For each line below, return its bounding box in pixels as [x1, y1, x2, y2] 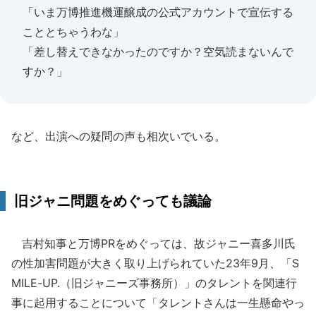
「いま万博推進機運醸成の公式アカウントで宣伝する [23, 5, 293, 19]
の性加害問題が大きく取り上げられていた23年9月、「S [11, 256, 299, 270]
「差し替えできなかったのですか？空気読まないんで [23, 44, 293, 59]
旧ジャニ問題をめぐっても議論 [14, 193, 212, 209]
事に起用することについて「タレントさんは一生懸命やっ [11, 296, 305, 310]
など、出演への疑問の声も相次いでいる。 [11, 129, 226, 143]
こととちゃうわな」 [23, 25, 124, 39]
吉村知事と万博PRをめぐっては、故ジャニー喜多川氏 [11, 236, 296, 250]
